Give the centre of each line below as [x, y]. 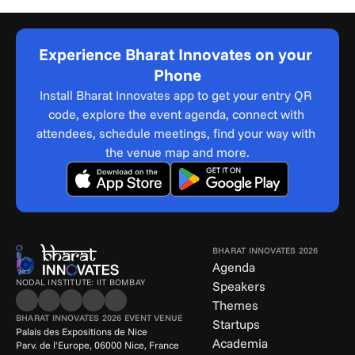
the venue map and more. [177, 152]
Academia [240, 343]
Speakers [239, 286]
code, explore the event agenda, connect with [176, 114]
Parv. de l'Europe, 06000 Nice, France [97, 345]
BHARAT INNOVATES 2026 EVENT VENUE [99, 318]
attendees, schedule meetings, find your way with [176, 133]
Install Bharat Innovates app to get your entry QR [176, 95]
